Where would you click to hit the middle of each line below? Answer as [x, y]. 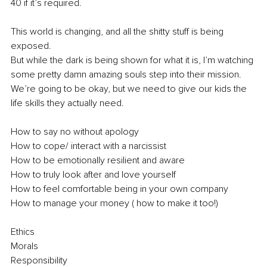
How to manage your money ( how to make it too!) [114, 204]
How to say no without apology [75, 132]
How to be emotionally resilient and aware [98, 161]
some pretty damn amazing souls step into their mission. [126, 75]
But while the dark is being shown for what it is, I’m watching [133, 60]
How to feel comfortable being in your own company [119, 189]
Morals [24, 246]
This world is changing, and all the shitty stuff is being [118, 32]
